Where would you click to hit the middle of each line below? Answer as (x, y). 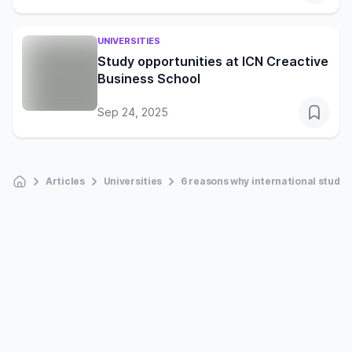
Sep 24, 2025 (133, 112)
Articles (65, 181)
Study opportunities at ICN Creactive (213, 62)
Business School (149, 79)
